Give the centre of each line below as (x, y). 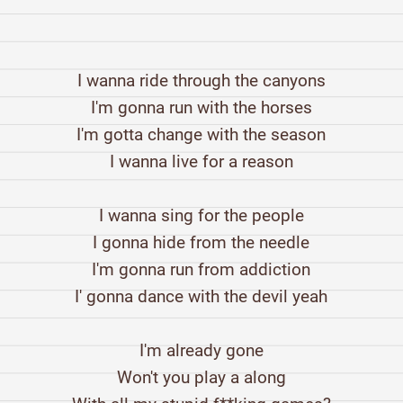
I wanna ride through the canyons (201, 81)
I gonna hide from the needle (201, 243)
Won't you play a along (201, 378)
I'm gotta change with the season (201, 135)
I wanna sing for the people (201, 216)
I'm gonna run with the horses (201, 108)
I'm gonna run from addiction (201, 270)
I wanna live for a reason (201, 162)
